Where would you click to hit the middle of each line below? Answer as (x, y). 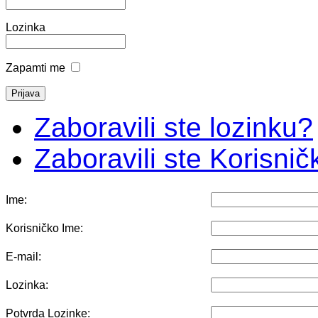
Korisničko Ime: (44, 228)
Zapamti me (35, 67)
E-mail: (23, 256)
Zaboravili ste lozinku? (174, 127)
